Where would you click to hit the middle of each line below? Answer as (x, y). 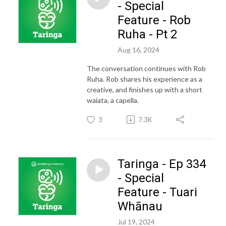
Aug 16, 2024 (138, 49)
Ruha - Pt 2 (147, 34)
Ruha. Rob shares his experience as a (145, 79)
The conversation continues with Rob (146, 68)
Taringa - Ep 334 (162, 164)
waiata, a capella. (113, 100)
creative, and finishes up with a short (145, 89)
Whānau (140, 206)
